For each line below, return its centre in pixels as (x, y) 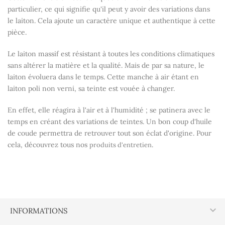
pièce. (17, 32)
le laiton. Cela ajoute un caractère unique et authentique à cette (111, 21)
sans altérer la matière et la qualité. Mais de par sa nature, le (106, 66)
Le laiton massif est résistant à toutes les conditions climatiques (111, 54)
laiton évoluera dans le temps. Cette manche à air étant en (103, 77)
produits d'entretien (121, 145)
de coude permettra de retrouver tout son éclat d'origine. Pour (109, 133)
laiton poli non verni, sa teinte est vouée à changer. (91, 89)
